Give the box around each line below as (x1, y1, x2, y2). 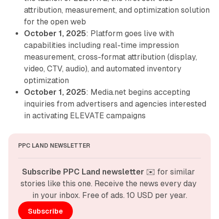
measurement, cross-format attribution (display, (23, 52, 197, 62)
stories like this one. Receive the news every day (21, 179, 197, 189)
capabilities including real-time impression (23, 41, 179, 50)
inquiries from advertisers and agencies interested (23, 99, 206, 109)
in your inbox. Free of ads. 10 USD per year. (32, 191, 187, 200)
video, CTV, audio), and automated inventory (23, 64, 181, 74)
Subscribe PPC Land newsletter (22, 167, 144, 177)
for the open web (23, 17, 86, 27)
